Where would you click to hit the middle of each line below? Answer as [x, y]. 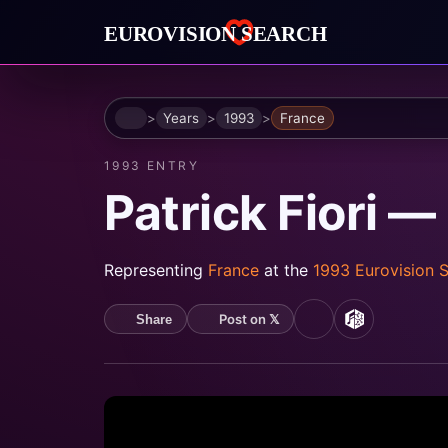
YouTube [348, 328]
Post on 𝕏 [248, 319]
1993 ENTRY [151, 166]
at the [288, 270]
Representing [156, 270]
